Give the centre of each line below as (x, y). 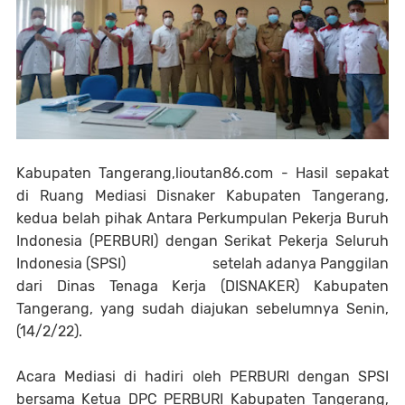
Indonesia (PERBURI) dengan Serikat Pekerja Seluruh (202, 241)
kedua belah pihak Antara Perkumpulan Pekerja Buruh (202, 218)
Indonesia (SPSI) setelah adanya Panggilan (202, 264)
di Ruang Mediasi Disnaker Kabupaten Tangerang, (202, 196)
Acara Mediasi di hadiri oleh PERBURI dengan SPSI (202, 377)
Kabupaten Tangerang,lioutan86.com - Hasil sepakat (202, 173)
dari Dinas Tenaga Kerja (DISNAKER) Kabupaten (202, 286)
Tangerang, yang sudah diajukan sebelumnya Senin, (202, 309)
